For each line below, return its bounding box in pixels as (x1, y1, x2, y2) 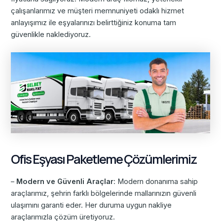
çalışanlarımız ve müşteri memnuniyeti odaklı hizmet (11, 6, 184, 16)
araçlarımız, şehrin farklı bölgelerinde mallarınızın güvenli (11, 188, 197, 198)
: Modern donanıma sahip (113, 177, 198, 186)
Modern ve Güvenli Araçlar (16, 177, 114, 186)
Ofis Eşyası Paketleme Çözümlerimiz (11, 150, 197, 168)
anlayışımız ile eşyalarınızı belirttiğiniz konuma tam (11, 18, 177, 28)
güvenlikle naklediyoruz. (11, 30, 91, 39)
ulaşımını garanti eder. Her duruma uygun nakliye (11, 200, 172, 210)
